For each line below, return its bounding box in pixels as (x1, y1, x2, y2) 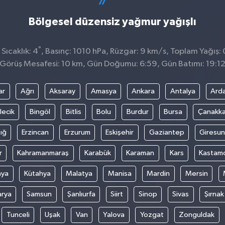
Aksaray (49, 87, 75, 95)
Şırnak (204, 190, 224, 198)
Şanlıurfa (67, 190, 95, 198)
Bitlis (65, 107, 81, 116)
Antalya (170, 87, 195, 95)
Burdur (126, 107, 149, 116)
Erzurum (64, 128, 90, 136)
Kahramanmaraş (17, 149, 69, 157)
